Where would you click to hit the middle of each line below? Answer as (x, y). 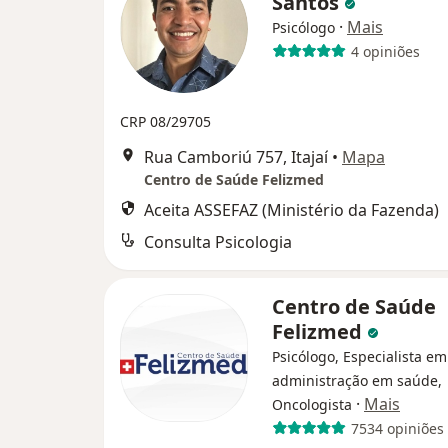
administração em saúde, (357, 380)
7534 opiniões (397, 428)
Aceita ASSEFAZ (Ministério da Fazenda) (291, 210)
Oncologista (312, 404)
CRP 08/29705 (165, 121)
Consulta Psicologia (218, 242)
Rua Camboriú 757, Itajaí (236, 157)
